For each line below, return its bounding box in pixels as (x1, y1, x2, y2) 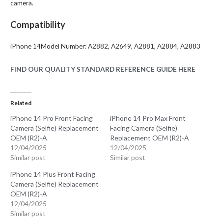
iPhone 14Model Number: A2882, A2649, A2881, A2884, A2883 (10, 41, 201, 50)
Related (10, 99, 32, 107)
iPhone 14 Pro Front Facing (10, 114, 93, 123)
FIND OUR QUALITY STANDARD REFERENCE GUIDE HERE (10, 64, 196, 73)
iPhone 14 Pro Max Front (110, 114, 186, 123)
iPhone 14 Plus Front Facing (10, 170, 96, 179)
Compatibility (10, 19, 66, 30)
